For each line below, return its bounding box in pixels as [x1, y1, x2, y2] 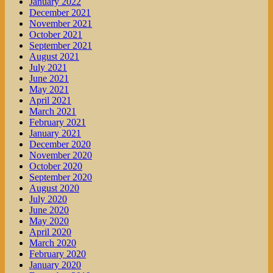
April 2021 [29, 95, 71, 106]
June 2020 [29, 205, 69, 216]
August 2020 [29, 183, 79, 194]
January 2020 [29, 260, 81, 271]
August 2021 [29, 51, 79, 62]
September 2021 [29, 40, 92, 51]
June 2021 [29, 73, 69, 84]
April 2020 [29, 227, 71, 238]
